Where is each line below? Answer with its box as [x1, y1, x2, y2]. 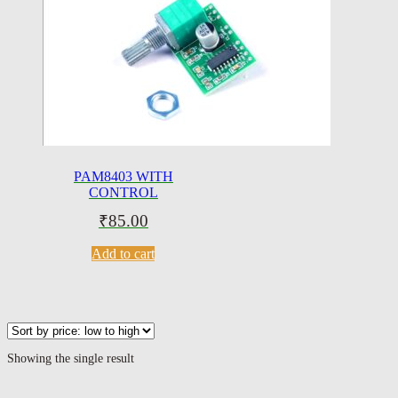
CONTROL [88, 184, 158, 200]
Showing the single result [7, 352, 134, 366]
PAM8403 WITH [73, 168, 173, 184]
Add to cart [92, 246, 155, 262]
